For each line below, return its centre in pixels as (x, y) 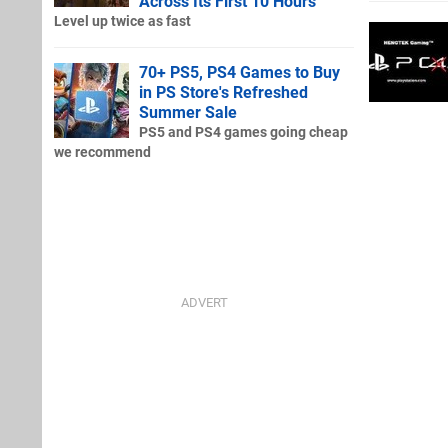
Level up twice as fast (122, 21)
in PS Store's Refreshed (223, 92)
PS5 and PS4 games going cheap (243, 132)
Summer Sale (188, 112)
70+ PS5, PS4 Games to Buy (239, 72)
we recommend (102, 152)
